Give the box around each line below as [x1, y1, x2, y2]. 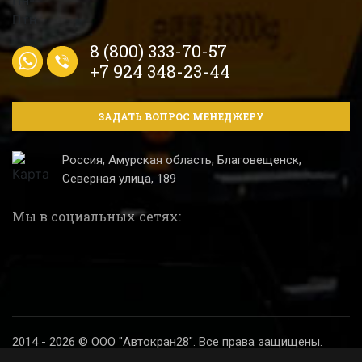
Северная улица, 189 [62, 170, 177, 186]
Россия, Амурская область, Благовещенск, [62, 152, 302, 167]
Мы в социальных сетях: [12, 207, 181, 225]
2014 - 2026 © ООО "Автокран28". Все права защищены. [12, 334, 322, 349]
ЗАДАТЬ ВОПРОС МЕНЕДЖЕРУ [98, 109, 264, 123]
